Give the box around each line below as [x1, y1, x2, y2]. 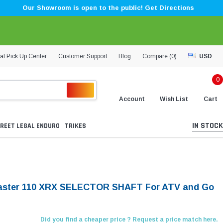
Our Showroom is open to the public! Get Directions [22, 4, 194, 11]
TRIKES [65, 121, 86, 131]
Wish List [160, 95, 188, 103]
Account [119, 95, 145, 103]
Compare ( [142, 52, 171, 60]
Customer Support [58, 52, 107, 60]
